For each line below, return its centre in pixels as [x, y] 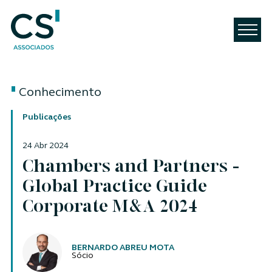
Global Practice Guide [114, 188]
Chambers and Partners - [131, 168]
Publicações [46, 117]
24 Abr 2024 [45, 146]
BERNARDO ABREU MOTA [123, 248]
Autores [52, 232]
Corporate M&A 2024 [110, 208]
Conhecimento [60, 93]
